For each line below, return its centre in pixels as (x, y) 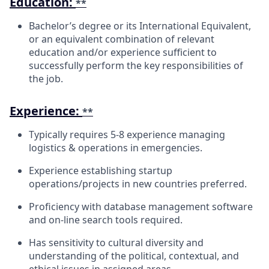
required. (162, 219)
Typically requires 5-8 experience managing (127, 134)
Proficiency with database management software (141, 206)
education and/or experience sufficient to (123, 52)
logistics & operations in (85, 147)
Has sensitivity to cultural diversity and (116, 242)
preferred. (223, 183)
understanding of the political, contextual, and (134, 255)
